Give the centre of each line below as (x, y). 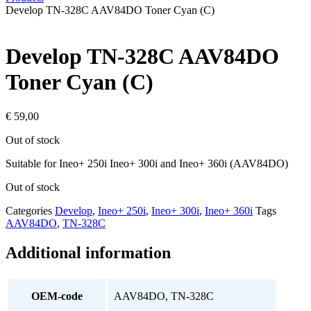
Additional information (88, 252)
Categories (29, 210)
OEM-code (57, 296)
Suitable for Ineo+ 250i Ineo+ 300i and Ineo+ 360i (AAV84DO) (147, 163)
